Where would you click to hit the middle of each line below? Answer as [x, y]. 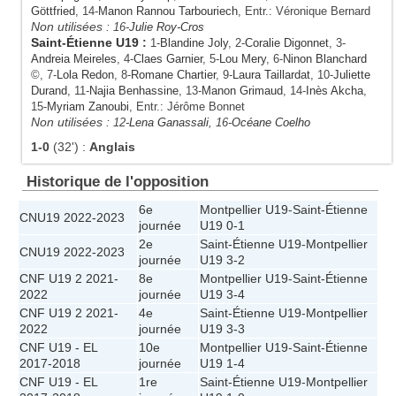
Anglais [112, 147]
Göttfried [53, 11]
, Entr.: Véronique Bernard [304, 11]
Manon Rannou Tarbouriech [168, 11]
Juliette [352, 75]
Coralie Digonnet [287, 43]
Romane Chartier [173, 75]
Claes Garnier [168, 59]
